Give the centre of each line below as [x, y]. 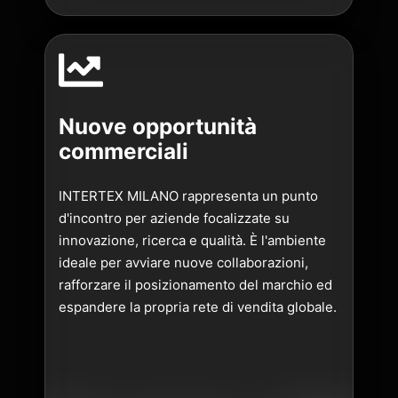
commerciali [123, 151]
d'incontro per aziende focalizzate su [174, 219]
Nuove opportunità [158, 126]
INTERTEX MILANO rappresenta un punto [188, 196]
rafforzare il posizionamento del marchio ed [195, 285]
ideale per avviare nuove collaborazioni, [183, 263]
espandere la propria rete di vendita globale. [198, 307]
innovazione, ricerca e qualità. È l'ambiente [192, 241]
